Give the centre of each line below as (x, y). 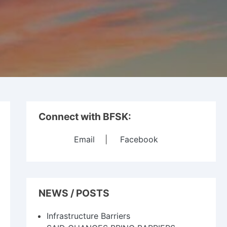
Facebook (139, 140)
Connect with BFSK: (85, 117)
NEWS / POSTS (74, 193)
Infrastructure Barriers (88, 216)
